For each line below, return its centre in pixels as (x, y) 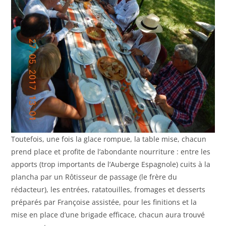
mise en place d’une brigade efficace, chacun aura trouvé (108, 215)
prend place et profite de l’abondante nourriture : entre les (111, 152)
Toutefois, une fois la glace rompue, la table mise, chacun (109, 139)
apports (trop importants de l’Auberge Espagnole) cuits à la (111, 164)
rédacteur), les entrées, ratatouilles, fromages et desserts (108, 190)
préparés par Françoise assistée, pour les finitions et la (104, 202)
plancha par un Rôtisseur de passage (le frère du (94, 177)
